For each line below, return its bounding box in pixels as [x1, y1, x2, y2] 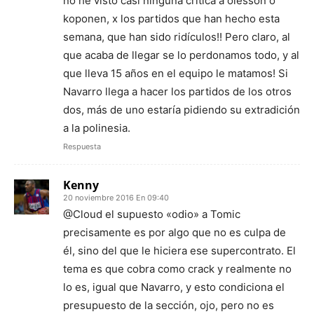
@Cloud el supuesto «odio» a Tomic [63, 207, 240, 221]
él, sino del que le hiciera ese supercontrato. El [63, 243, 296, 257]
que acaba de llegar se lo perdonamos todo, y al [63, 48, 299, 62]
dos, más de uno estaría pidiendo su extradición [63, 102, 300, 116]
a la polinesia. [63, 121, 130, 135]
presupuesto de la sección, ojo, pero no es [63, 298, 274, 312]
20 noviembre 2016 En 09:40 [63, 192, 169, 203]
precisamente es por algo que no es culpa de [63, 225, 286, 239]
